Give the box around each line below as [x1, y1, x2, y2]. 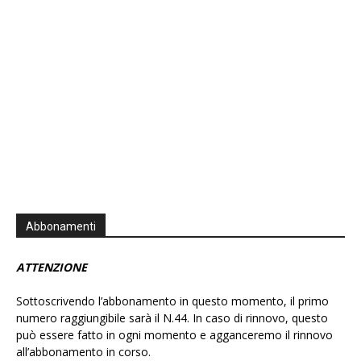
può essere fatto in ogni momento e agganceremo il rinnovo [16, 327, 333, 343]
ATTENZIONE [16, 259, 87, 276]
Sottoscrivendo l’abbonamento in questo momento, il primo [16, 293, 329, 309]
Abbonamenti [26, 220, 96, 234]
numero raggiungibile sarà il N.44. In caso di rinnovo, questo [16, 310, 328, 326]
